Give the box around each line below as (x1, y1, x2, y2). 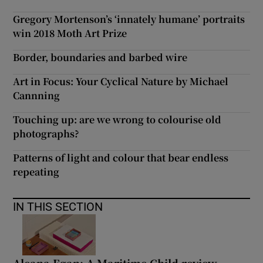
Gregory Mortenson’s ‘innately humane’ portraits (13, 12, 245, 26)
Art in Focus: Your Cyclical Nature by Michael (13, 75, 229, 89)
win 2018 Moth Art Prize (13, 26, 127, 41)
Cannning (13, 89, 60, 103)
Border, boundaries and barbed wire (13, 50, 188, 65)
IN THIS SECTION (13, 201, 103, 213)
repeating (13, 165, 60, 179)
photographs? (13, 127, 80, 141)
